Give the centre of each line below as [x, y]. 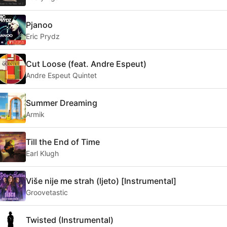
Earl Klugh [42, 153]
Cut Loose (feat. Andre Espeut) [86, 64]
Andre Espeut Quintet [61, 75]
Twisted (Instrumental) [70, 220]
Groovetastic [47, 192]
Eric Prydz [43, 36]
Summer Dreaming [62, 103]
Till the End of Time [63, 142]
